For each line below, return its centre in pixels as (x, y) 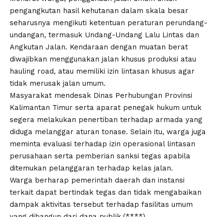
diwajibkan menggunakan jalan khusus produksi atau (103, 59)
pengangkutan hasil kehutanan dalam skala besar (99, 10)
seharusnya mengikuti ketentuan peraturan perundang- (108, 23)
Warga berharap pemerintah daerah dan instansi (97, 180)
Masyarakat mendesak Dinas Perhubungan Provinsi (101, 95)
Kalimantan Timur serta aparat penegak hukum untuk (106, 107)
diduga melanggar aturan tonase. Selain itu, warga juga (108, 132)
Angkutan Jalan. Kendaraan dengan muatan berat (99, 47)
